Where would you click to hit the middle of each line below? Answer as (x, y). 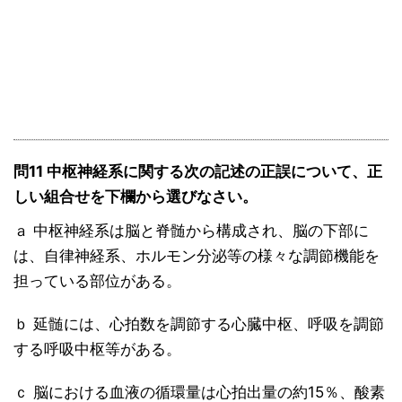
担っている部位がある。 (97, 281)
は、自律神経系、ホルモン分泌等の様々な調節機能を (197, 256)
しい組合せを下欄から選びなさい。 (135, 197)
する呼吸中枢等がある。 (97, 350)
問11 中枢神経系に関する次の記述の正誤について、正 (198, 172)
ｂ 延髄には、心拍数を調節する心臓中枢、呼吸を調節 (199, 324)
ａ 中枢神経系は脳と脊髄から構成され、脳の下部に (191, 231)
